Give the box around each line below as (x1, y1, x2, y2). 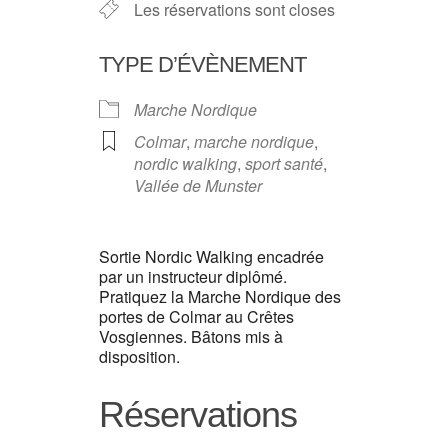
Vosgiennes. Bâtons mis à (99, 325, 283, 348)
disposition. (99, 345, 180, 368)
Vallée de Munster (134, 174, 262, 197)
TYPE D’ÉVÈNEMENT (99, 52, 306, 77)
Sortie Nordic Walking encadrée (99, 245, 324, 268)
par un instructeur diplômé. (99, 265, 287, 288)
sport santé (245, 152, 323, 175)
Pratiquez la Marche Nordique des (99, 285, 341, 308)
